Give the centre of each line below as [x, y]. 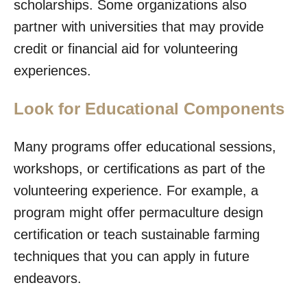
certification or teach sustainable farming [137, 234]
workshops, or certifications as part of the [139, 168]
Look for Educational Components [149, 108]
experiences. [52, 70]
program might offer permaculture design [138, 212]
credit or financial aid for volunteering [126, 48]
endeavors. [48, 278]
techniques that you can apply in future [132, 256]
